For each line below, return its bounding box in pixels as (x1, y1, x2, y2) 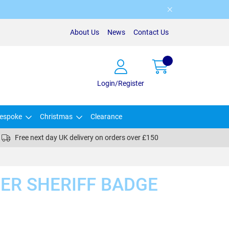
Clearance (90, 112, 122, 121)
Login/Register (97, 79, 144, 87)
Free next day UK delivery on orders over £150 (14, 133, 158, 142)
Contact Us (133, 28, 169, 36)
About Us (70, 28, 99, 36)
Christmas (40, 112, 73, 121)
